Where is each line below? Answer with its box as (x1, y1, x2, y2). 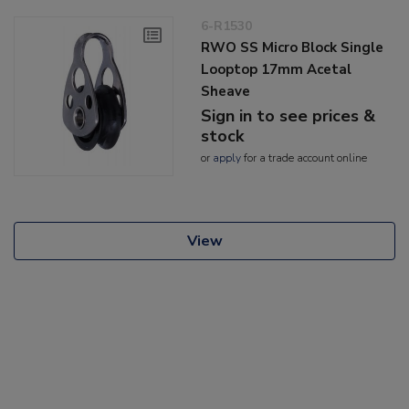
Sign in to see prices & (201, 105, 376, 128)
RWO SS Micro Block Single (201, 38, 384, 58)
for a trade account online (241, 151, 368, 166)
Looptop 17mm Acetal (201, 60, 352, 79)
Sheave (201, 82, 251, 101)
